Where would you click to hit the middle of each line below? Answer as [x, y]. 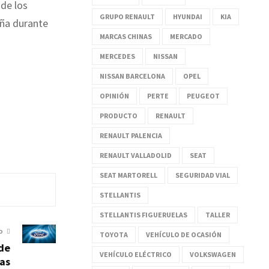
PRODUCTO [119, 115]
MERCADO [186, 36]
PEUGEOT [203, 95]
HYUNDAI [188, 16]
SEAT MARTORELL [128, 175]
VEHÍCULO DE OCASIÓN [184, 234]
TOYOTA [114, 234]
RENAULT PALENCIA [131, 135]
